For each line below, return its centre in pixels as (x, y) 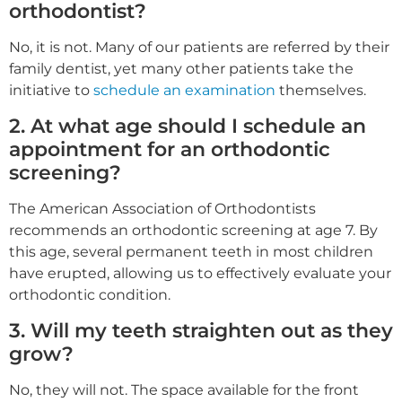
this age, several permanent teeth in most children (191, 251)
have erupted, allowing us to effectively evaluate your (200, 273)
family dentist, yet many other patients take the (181, 68)
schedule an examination (184, 90)
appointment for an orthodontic (170, 149)
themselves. (321, 90)
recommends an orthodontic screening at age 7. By (193, 230)
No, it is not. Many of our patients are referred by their (199, 47)
